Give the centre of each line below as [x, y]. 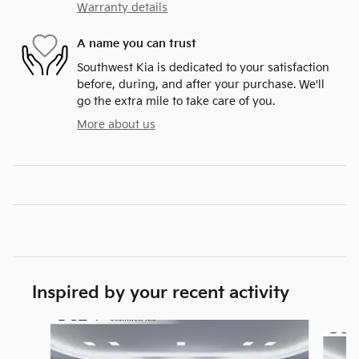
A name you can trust [137, 44]
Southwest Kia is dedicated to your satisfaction [203, 67]
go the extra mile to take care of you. [176, 101]
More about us [116, 124]
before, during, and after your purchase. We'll [201, 84]
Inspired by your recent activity [161, 292]
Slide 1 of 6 [41, 327]
